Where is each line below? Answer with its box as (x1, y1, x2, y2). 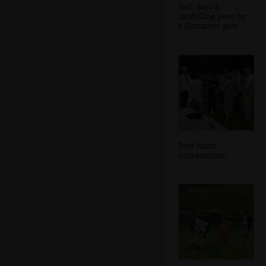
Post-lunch (178, 140, 217, 150)
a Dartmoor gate (178, 20, 238, 31)
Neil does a (178, 1, 219, 12)
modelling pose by (178, 11, 246, 21)
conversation (178, 149, 225, 160)
